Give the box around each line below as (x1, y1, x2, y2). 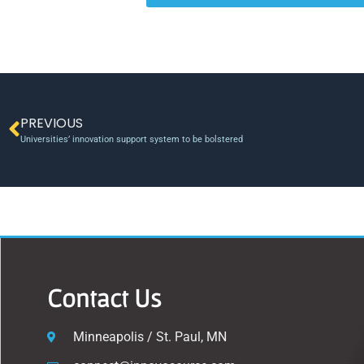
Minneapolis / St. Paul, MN (72, 328, 227, 344)
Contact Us (47, 283, 161, 312)
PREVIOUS (20, 113, 83, 132)
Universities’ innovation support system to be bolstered (20, 133, 243, 145)
